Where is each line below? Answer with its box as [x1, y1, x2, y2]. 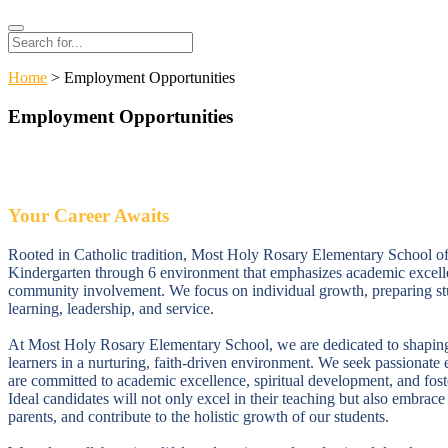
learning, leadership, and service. [8, 299, 214, 317]
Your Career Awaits [8, 205, 169, 227]
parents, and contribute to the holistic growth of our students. [8, 407, 389, 425]
